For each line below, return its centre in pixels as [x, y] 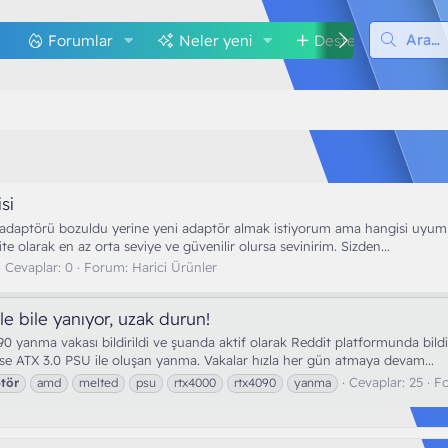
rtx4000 [195, 382]
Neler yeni [215, 40]
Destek [338, 40]
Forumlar [80, 40]
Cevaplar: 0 [39, 266]
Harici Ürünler [174, 266]
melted [98, 382]
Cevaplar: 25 [386, 381]
